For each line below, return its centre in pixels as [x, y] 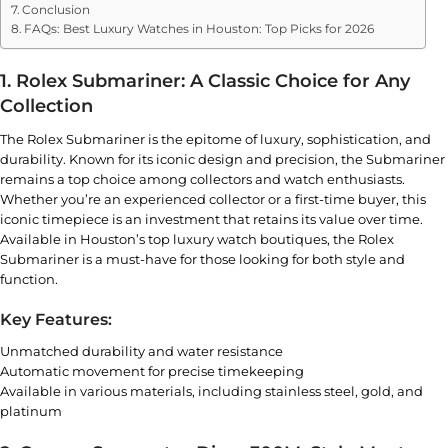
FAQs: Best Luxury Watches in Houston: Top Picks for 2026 [199, 29]
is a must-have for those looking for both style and [242, 259]
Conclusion [56, 10]
